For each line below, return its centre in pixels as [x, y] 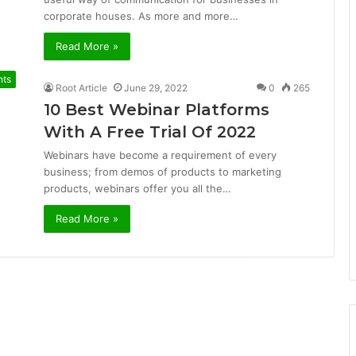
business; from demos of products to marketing [163, 172]
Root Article [81, 88]
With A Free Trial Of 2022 [150, 132]
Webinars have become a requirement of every [160, 155]
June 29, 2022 [156, 88]
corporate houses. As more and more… [141, 16]
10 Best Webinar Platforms [157, 110]
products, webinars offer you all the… [137, 188]
